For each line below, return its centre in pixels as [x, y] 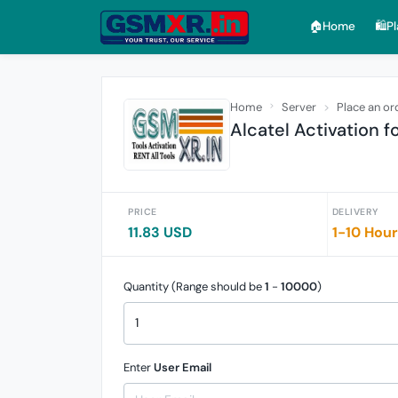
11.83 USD [160, 232]
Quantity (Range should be [194, 286]
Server [299, 107]
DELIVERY [355, 211]
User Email [183, 368]
